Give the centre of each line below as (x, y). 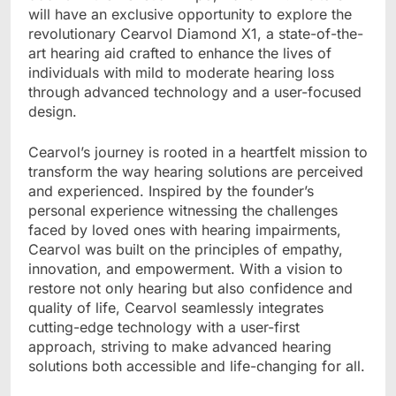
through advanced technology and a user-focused (195, 91)
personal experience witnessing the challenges (183, 210)
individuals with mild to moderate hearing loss (181, 72)
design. (53, 111)
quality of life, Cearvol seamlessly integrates (176, 307)
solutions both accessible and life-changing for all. (197, 366)
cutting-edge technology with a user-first (164, 327)
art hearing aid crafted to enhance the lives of (180, 53)
